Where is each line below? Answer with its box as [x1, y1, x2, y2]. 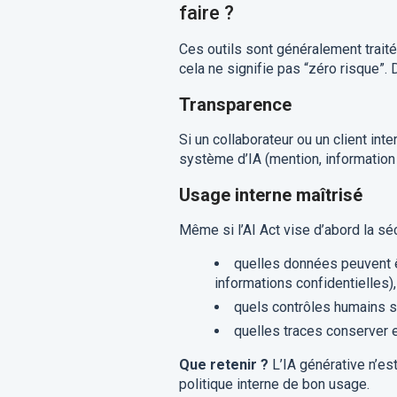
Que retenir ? [178, 356, 269, 373]
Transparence [178, 94, 292, 115]
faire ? [178, 2, 234, 24]
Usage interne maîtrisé [178, 184, 362, 206]
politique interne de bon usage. [178, 376, 370, 393]
